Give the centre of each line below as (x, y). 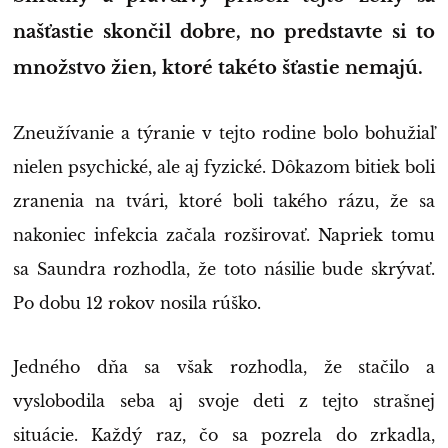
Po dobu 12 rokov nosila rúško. (137, 302)
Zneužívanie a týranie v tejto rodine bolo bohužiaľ (224, 132)
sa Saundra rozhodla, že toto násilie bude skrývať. (224, 268)
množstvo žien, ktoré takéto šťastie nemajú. (218, 67)
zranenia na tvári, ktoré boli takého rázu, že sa (224, 200)
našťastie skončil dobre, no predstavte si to (224, 31)
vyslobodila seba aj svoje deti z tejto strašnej (224, 400)
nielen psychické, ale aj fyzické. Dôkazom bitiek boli (224, 166)
